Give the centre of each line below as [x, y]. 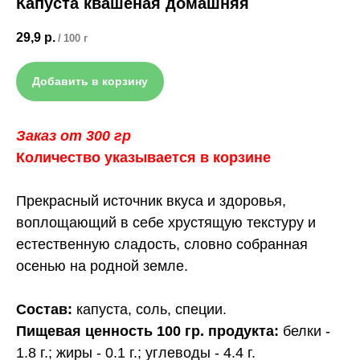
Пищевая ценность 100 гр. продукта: [147, 331]
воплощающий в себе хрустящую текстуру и [166, 223]
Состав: [44, 310]
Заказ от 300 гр [74, 136]
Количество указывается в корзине [143, 158]
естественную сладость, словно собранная [162, 245]
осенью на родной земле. [102, 266]
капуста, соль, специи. [149, 310]
